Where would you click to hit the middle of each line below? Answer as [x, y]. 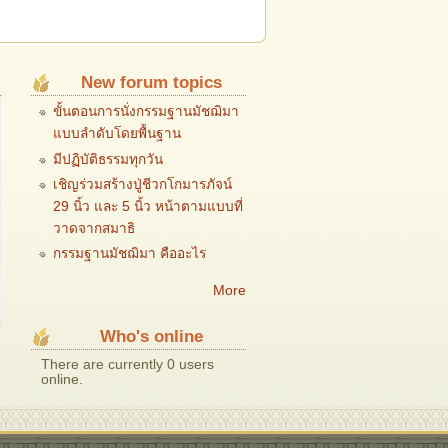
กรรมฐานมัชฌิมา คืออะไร [129, 254]
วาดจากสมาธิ [93, 229]
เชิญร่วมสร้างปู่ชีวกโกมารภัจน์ [142, 185]
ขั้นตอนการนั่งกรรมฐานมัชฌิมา [145, 112]
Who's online [151, 337]
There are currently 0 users [127, 364]
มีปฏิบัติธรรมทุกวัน [107, 159]
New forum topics [151, 82]
